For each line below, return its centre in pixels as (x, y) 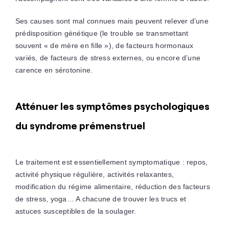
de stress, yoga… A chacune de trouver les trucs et (100, 199)
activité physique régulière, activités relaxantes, (94, 174)
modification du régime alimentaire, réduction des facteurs (112, 187)
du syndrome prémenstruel (80, 125)
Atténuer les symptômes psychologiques (112, 106)
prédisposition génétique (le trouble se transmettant (102, 33)
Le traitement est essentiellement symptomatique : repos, (111, 162)
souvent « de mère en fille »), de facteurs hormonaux (104, 45)
